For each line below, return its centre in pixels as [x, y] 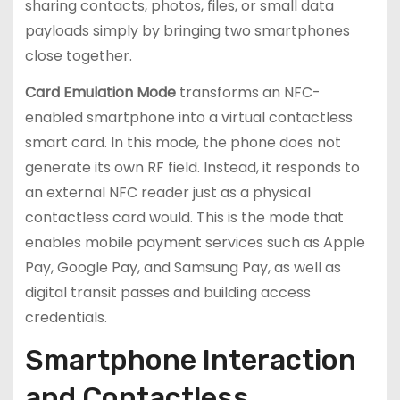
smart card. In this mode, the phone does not [183, 142]
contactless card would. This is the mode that [184, 217]
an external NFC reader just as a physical [167, 192]
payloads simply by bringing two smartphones [187, 30]
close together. [78, 55]
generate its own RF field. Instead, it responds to [192, 167]
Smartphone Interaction [190, 360]
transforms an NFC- [248, 92]
